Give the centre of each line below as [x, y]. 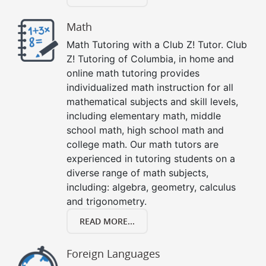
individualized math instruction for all [150, 88]
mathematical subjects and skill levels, [152, 102]
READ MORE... [107, 221]
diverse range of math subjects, [137, 173]
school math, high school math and [145, 130]
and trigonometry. [107, 202]
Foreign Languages [113, 254]
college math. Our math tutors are [142, 145]
